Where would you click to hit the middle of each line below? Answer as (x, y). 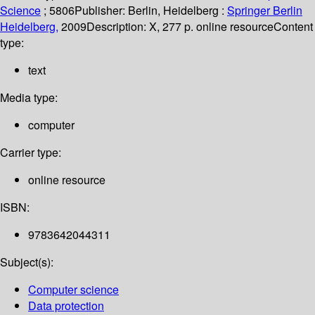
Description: (118, 27)
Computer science (73, 290)
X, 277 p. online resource (211, 27)
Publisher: (101, 11)
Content (293, 27)
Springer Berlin (265, 11)
